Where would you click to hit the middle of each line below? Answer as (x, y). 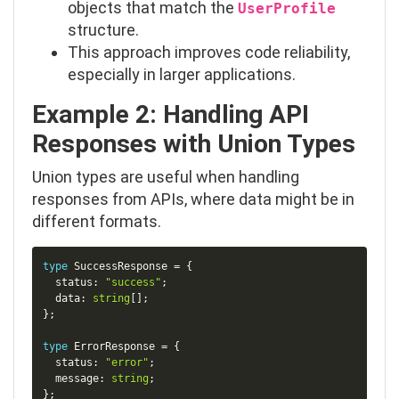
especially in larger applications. (182, 75)
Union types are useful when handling (166, 177)
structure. (103, 30)
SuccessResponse (121, 266)
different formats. (97, 222)
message (71, 378)
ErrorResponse (115, 346)
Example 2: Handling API (171, 115)
